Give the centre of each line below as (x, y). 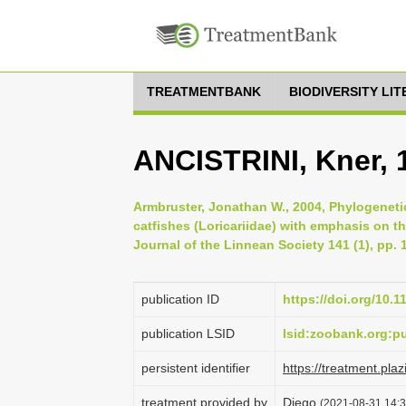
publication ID (180, 299)
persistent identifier (196, 368)
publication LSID (188, 333)
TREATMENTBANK (204, 92)
